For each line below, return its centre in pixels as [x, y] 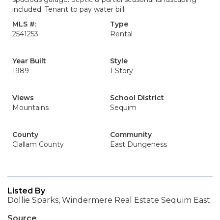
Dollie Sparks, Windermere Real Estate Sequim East [109, 200]
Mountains [30, 108]
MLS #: [24, 24]
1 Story [122, 71]
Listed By [26, 191]
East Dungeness [138, 144]
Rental [121, 34]
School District [137, 98]
